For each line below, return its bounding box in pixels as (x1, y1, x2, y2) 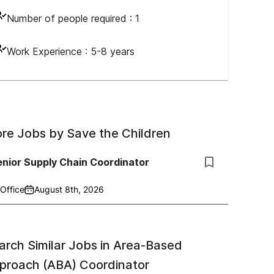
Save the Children (67, 126, 171, 141)
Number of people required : (7, 12, 135, 24)
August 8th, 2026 (34, 184, 104, 194)
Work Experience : (7, 45, 91, 57)
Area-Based (113, 238, 182, 253)
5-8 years (91, 45, 135, 57)
